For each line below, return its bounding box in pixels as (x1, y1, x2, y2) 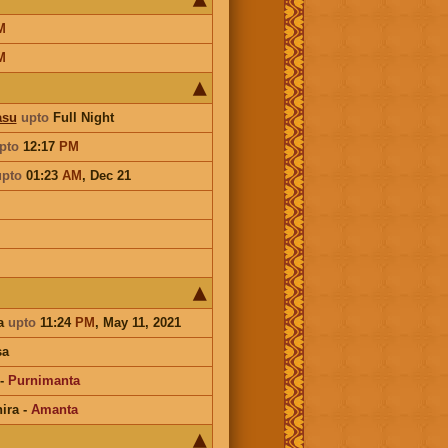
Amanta (30, 401, 78, 417)
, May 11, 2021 (94, 314, 181, 330)
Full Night (48, 109, 114, 125)
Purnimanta (7, 372, 80, 388)
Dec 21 (89, 167, 131, 183)
